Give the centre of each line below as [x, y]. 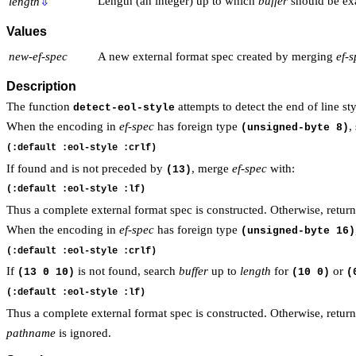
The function [40, 107]
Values [27, 32]
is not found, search [127, 271]
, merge [212, 168]
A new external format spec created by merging [217, 56]
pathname [31, 333]
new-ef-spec [38, 56]
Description [41, 87]
